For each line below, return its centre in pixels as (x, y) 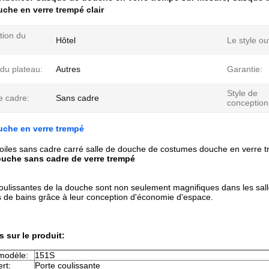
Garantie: (245, 69)
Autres (68, 69)
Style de (242, 93)
